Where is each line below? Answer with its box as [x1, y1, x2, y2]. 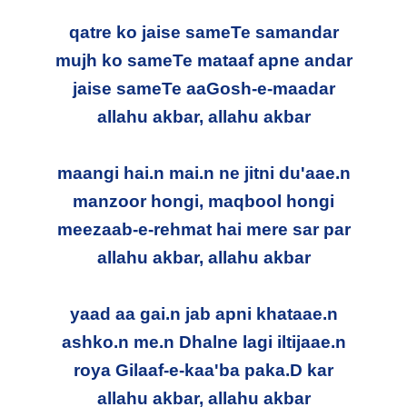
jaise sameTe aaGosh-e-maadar [72, 78, 335, 98]
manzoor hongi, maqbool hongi [73, 191, 334, 211]
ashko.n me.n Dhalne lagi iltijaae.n [61, 332, 346, 352]
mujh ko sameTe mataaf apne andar [55, 50, 352, 70]
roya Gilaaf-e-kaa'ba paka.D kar [74, 360, 333, 380]
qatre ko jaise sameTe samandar [68, 22, 339, 42]
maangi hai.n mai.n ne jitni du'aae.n [56, 163, 351, 183]
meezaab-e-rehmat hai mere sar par [56, 219, 351, 239]
